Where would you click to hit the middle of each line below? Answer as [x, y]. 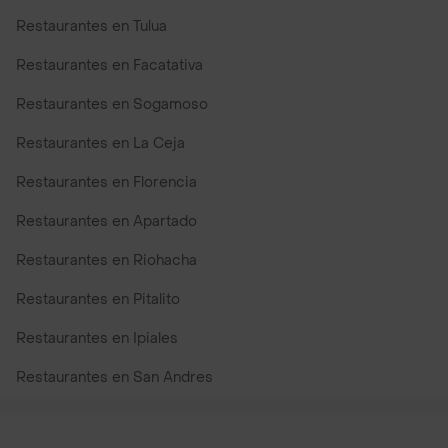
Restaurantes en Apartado [106, 222]
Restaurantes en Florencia [106, 183]
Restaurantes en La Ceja [100, 144]
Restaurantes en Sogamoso [112, 105]
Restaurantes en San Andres [114, 378]
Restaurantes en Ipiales [97, 339]
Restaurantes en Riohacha [106, 261]
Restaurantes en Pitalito [98, 300]
